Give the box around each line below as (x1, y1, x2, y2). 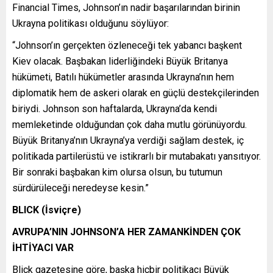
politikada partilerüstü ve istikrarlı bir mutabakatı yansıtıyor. (12, 150, 261, 162)
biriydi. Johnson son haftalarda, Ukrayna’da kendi (12, 102, 217, 115)
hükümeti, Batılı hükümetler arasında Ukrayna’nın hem (12, 71, 234, 83)
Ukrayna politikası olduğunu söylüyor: (12, 17, 169, 29)
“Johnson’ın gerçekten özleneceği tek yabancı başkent (12, 39, 242, 51)
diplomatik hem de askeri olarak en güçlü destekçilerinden (12, 87, 259, 99)
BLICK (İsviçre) (12, 204, 81, 216)
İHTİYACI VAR (12, 241, 74, 253)
